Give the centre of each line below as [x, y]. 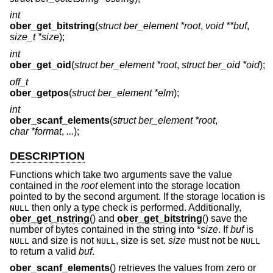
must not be [213, 240]
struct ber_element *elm [123, 93]
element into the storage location [169, 185]
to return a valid [44, 251]
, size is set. [142, 240]
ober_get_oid [41, 65]
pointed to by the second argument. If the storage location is [137, 196]
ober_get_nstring [50, 218]
